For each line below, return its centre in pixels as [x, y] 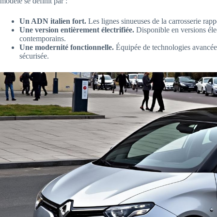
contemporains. [43, 39]
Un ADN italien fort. [53, 21]
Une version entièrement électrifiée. [77, 30]
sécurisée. [34, 56]
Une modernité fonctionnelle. [67, 47]
